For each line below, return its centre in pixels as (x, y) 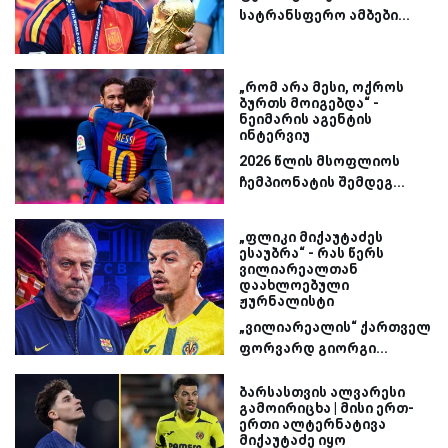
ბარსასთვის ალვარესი (322, 392)
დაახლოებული (294, 285)
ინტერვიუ (274, 134)
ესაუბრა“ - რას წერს (311, 253)
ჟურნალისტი (286, 301)
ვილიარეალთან (298, 269)
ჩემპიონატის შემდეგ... (322, 181)
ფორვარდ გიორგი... (313, 348)
